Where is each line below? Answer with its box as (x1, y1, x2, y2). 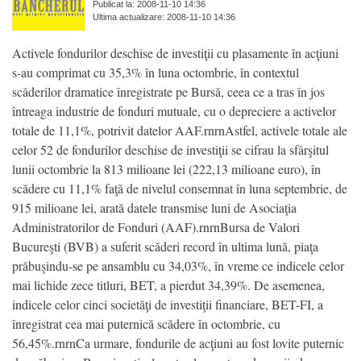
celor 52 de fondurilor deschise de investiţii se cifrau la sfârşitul (12, 140, 329, 158)
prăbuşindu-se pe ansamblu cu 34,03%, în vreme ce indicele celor (12, 256, 344, 274)
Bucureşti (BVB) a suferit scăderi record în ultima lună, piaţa (12, 237, 318, 255)
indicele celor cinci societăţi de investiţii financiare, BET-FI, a (12, 295, 323, 313)
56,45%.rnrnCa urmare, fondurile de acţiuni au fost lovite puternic (12, 334, 344, 351)
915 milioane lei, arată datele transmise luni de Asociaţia (12, 198, 297, 216)
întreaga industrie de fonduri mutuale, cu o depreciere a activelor (12, 102, 336, 119)
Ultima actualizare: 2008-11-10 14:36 (93, 12, 235, 23)
